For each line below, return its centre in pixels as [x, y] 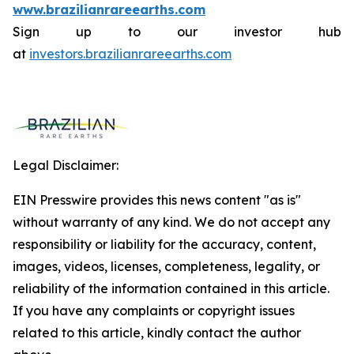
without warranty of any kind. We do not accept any [171, 222]
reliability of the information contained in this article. [171, 288]
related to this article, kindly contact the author [157, 333]
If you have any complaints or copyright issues [154, 311]
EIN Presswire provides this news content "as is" [157, 200]
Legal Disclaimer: [66, 165]
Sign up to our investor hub [177, 32]
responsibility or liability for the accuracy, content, [164, 244]
